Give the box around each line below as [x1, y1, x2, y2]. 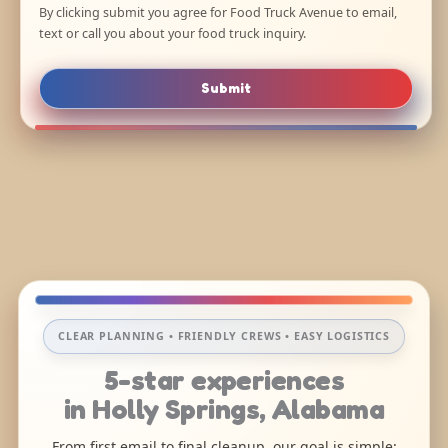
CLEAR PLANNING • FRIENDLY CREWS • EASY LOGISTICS [58, 329, 390, 344]
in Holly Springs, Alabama [64, 392, 384, 427]
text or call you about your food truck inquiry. [39, 25, 306, 43]
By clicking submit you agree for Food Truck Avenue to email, [39, 4, 397, 22]
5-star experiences [104, 363, 344, 398]
